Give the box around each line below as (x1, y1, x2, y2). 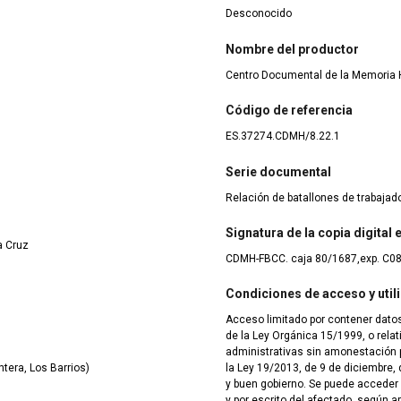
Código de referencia (226, 103, 353, 118)
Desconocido (226, 7, 292, 21)
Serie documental (226, 164, 331, 179)
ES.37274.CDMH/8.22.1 (226, 130, 340, 143)
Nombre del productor (226, 41, 359, 56)
